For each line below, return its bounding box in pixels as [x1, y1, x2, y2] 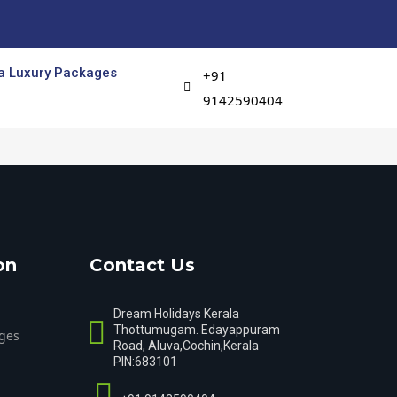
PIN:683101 [113, 354, 177, 369]
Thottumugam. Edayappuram [113, 323, 280, 337]
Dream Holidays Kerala [113, 307, 239, 321]
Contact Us [90, 254, 195, 276]
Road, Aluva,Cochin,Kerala [113, 339, 259, 353]
